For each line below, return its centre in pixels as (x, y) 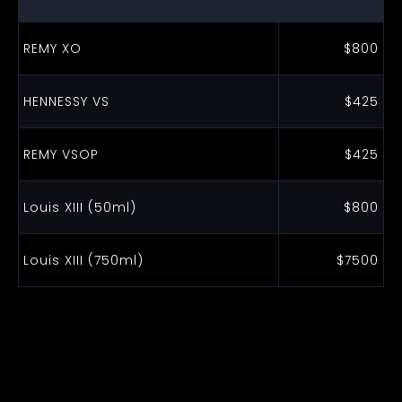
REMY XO (52, 48)
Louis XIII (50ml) (79, 207)
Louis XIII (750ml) (83, 260)
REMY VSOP (61, 154)
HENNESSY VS (66, 101)
